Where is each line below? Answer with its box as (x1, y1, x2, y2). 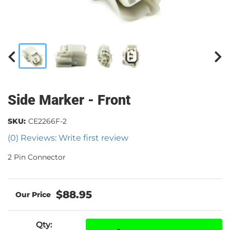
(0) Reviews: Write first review (8, 133, 128, 143)
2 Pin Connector (8, 152, 66, 162)
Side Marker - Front (8, 92, 130, 108)
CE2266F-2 (28, 117, 67, 126)
